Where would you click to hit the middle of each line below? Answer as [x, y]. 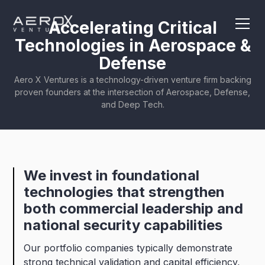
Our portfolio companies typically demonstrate [128, 248]
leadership [178, 209]
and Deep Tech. [132, 104]
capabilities [183, 225]
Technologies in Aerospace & [132, 46]
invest [71, 175]
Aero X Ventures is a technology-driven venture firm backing [132, 80]
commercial [99, 209]
